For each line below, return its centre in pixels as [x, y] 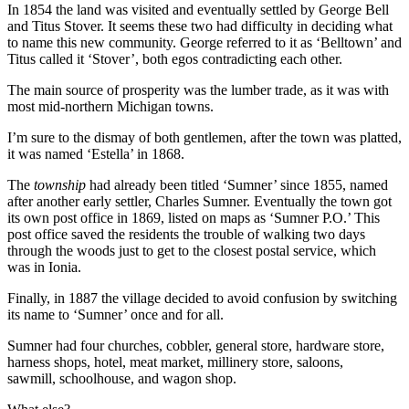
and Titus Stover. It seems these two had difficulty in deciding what [200, 26]
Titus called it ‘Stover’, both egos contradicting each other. [175, 59]
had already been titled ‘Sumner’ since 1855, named [237, 185]
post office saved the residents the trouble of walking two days [186, 235]
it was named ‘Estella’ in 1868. [96, 154]
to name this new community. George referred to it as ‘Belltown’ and [204, 43]
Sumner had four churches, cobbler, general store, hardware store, [196, 346]
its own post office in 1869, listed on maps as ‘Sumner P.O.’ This [194, 218]
